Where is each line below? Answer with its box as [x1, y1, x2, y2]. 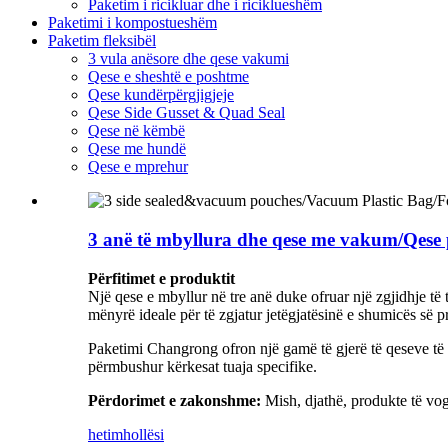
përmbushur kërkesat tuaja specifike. [88, 357, 317, 375]
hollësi [123, 425, 164, 443]
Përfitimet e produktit [88, 269, 235, 287]
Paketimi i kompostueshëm [48, 14, 217, 32]
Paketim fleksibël [48, 32, 156, 50]
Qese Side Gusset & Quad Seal [88, 104, 285, 122]
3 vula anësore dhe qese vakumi [88, 50, 289, 68]
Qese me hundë [88, 140, 186, 158]
